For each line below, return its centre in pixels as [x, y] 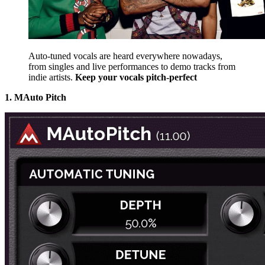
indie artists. [52, 77]
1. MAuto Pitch [35, 97]
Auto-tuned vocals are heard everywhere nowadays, [125, 56]
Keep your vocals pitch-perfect [136, 77]
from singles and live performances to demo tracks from [132, 66]
